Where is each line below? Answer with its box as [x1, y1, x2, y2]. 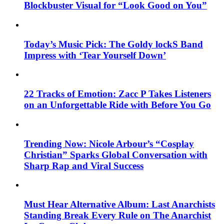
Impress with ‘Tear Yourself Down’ [24, 49, 166, 60]
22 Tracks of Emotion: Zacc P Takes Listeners [24, 88, 211, 99]
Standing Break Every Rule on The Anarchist [24, 210, 211, 221]
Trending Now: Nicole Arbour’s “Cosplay [24, 138, 194, 149]
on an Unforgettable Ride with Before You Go [24, 99, 211, 110]
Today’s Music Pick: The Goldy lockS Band [24, 38, 203, 49]
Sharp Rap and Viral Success [24, 160, 143, 171]
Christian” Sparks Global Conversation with [24, 149, 207, 160]
